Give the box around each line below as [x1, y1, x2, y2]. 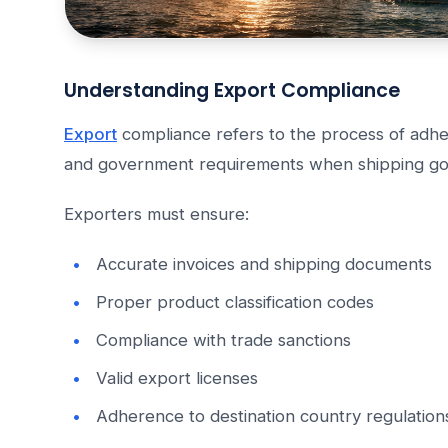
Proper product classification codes [96, 292, 374, 313]
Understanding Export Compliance [64, 77, 400, 105]
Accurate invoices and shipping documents [96, 254, 432, 275]
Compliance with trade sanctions [96, 330, 351, 351]
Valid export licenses [96, 368, 258, 389]
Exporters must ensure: [64, 204, 249, 225]
